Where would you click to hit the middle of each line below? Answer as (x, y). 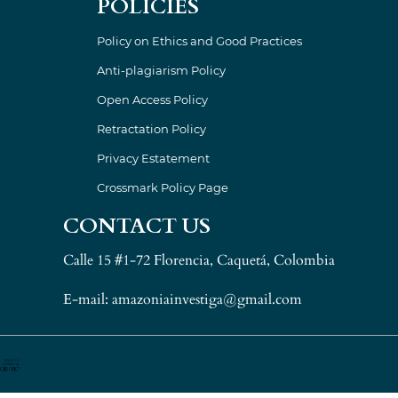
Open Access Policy (152, 99)
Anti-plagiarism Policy (161, 70)
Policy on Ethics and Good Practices (199, 40)
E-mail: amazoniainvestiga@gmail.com (183, 299)
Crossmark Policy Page (162, 187)
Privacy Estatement (153, 158)
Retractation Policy (151, 128)
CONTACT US (137, 226)
